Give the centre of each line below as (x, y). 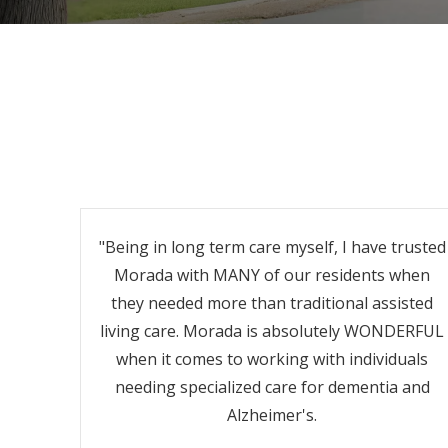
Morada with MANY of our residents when (272, 275)
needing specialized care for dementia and (272, 387)
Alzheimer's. (272, 415)
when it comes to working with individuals (272, 359)
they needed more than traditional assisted (272, 303)
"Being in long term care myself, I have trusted (272, 247)
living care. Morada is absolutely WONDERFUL (272, 331)
